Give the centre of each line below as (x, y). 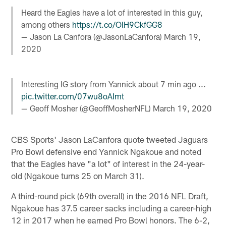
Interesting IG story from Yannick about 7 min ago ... (114, 84)
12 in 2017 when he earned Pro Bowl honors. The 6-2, (111, 220)
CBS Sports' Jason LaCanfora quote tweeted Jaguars (110, 139)
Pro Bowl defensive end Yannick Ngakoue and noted (106, 151)
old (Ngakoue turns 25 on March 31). (78, 175)
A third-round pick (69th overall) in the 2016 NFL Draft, (110, 195)
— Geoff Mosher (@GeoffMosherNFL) (87, 108)
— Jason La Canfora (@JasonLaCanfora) (93, 36)
